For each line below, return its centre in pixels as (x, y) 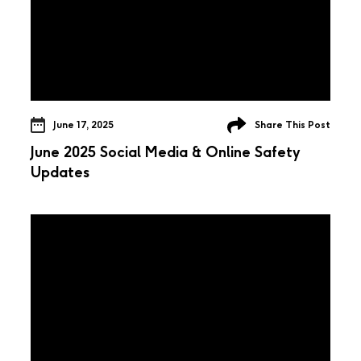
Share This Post (293, 124)
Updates (60, 172)
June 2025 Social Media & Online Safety (166, 152)
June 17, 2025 (83, 124)
